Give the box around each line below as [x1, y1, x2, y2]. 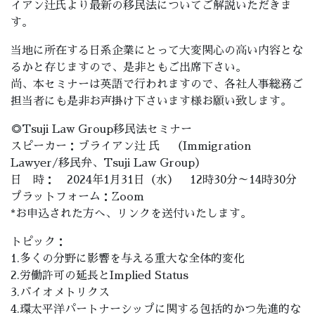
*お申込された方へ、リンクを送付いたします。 [11, 208, 252, 219]
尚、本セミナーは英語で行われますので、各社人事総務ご [11, 79, 303, 90]
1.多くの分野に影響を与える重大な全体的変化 [11, 253, 245, 264]
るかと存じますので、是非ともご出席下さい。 [11, 62, 247, 73]
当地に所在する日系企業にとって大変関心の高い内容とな [11, 45, 303, 56]
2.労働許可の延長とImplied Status [11, 270, 188, 281]
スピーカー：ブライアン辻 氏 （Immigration [11, 141, 262, 152]
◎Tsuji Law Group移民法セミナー [11, 124, 192, 135]
